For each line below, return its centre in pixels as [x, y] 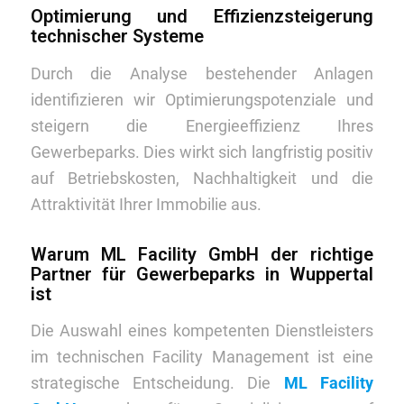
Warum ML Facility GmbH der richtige [202, 254]
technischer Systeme [117, 37]
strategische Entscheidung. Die [157, 382]
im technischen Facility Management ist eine [202, 356]
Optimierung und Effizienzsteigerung [202, 17]
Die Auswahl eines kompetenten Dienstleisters [202, 330]
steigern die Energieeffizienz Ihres [202, 125]
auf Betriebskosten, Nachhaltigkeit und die [202, 178]
